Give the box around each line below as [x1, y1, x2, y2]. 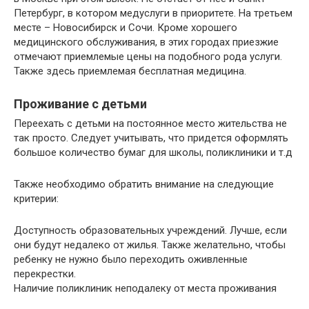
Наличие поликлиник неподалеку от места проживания [14, 282, 277, 295]
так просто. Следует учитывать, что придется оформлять [14, 132, 288, 145]
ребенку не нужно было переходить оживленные [14, 253, 248, 266]
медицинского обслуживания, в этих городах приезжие [14, 36, 279, 49]
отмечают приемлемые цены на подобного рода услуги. [14, 50, 282, 63]
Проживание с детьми [14, 97, 147, 112]
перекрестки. [14, 268, 76, 281]
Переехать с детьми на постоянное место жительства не [14, 117, 287, 130]
